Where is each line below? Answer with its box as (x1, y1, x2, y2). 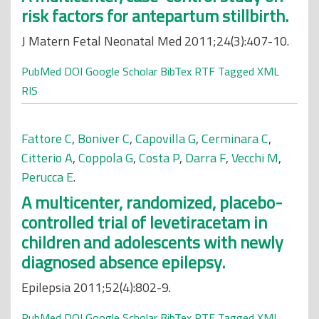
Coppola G (78, 148, 133, 167)
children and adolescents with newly (21, 229, 283, 255)
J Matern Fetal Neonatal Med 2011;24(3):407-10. (21, 31, 289, 51)
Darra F (185, 148, 226, 167)
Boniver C (78, 129, 130, 148)
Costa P (139, 148, 179, 167)
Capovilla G (135, 129, 196, 148)
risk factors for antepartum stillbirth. (21, 3, 288, 28)
